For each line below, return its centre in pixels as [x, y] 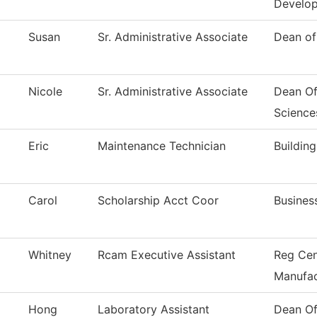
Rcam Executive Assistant [167, 255]
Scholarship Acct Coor [158, 201]
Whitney [50, 255]
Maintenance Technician [162, 146]
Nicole [45, 92]
